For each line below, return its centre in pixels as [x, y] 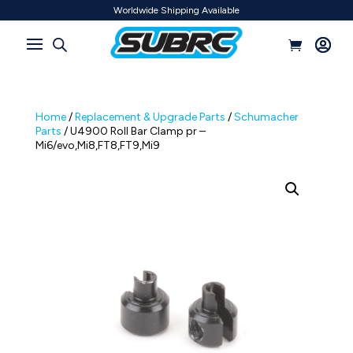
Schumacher [266, 117]
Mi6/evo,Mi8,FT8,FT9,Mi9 [97, 146]
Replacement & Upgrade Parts [150, 117]
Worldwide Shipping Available [176, 10]
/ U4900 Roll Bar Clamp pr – [133, 132]
